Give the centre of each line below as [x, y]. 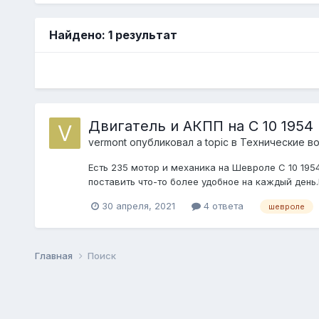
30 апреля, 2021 [138, 205]
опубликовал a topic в [183, 142]
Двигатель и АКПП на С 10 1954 [200, 126]
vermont [107, 142]
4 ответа [222, 205]
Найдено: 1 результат [113, 35]
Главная [54, 255]
